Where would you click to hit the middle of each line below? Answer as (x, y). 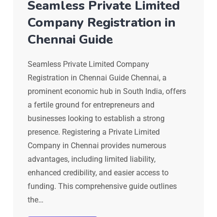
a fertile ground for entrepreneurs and (91, 105)
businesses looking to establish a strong (96, 119)
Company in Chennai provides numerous (97, 146)
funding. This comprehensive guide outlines (102, 186)
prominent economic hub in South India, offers (107, 92)
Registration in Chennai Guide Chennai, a (97, 78)
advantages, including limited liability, (92, 159)
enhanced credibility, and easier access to (98, 173)
